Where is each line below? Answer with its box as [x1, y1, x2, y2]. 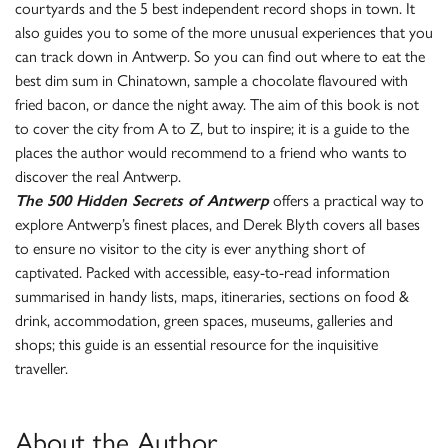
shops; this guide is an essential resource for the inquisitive [15, 335, 378, 355]
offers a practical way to [269, 191, 424, 211]
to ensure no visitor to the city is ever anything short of [15, 239, 365, 259]
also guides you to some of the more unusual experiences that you [15, 23, 433, 43]
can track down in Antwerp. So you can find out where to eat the [15, 47, 425, 67]
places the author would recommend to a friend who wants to [15, 143, 407, 163]
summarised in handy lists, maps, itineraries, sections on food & [15, 287, 409, 307]
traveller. [15, 359, 68, 379]
